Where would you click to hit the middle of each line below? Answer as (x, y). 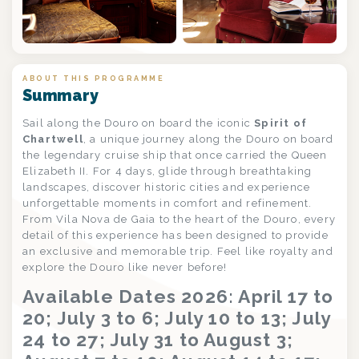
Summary (61, 95)
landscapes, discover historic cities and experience (167, 187)
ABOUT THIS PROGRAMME (93, 78)
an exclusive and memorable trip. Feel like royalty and (178, 251)
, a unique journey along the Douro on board (208, 139)
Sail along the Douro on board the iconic (139, 123)
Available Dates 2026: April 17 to (178, 296)
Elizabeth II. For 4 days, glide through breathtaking (167, 171)
